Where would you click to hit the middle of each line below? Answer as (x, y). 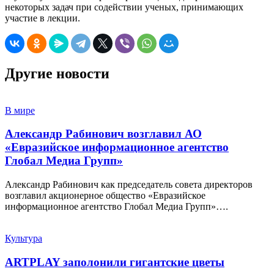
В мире (20, 110)
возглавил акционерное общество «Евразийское (105, 196)
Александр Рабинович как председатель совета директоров (129, 185)
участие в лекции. (43, 18)
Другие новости (57, 73)
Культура (24, 239)
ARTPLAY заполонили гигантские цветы (115, 262)
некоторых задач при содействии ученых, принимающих (124, 7)
